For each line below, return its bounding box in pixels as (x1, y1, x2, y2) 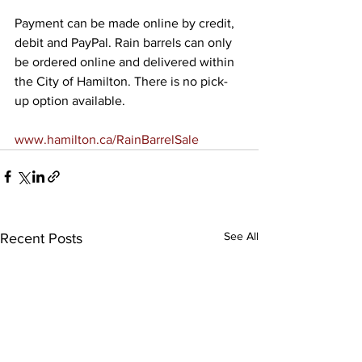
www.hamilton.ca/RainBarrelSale (15, 132, 199, 146)
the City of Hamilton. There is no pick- (15, 74, 228, 88)
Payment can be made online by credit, (15, 15, 238, 30)
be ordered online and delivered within (15, 54, 238, 69)
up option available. (15, 93, 125, 107)
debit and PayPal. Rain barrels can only (15, 35, 235, 49)
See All (224, 229, 259, 242)
